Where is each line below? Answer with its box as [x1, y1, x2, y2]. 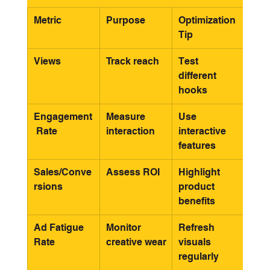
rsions [33, 181, 63, 193]
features [178, 140, 216, 152]
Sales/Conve [33, 166, 92, 178]
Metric [33, 14, 61, 27]
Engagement [33, 111, 92, 123]
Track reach [105, 55, 159, 67]
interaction [105, 125, 155, 137]
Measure [105, 111, 148, 123]
